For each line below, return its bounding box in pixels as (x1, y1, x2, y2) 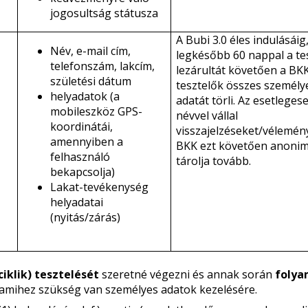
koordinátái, (49, 119, 113, 134)
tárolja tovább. (175, 153, 251, 168)
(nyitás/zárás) (49, 210, 120, 225)
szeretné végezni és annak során (98, 267, 275, 282)
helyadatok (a (49, 89, 120, 104)
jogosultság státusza (49, 5, 158, 21)
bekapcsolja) (49, 164, 115, 179)
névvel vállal (175, 108, 238, 123)
